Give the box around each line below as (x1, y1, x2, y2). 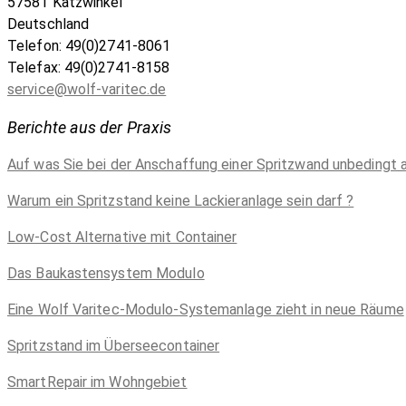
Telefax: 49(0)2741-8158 (7, 58, 170, 76)
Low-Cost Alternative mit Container (7, 227, 237, 246)
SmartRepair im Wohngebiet (7, 372, 188, 391)
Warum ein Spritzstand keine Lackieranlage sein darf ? (7, 191, 354, 209)
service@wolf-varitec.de (7, 80, 167, 98)
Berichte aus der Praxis (7, 117, 172, 137)
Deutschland (7, 14, 90, 33)
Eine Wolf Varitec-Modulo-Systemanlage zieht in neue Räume (7, 300, 404, 318)
